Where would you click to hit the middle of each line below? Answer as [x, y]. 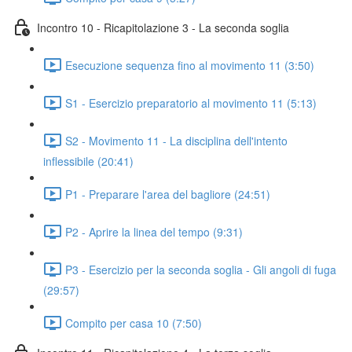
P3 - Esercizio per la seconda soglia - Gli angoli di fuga [201, 269]
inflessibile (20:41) [88, 161]
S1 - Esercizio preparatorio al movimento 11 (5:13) [191, 103]
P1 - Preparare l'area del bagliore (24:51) [168, 194]
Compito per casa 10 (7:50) [134, 323]
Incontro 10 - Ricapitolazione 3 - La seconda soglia [163, 27]
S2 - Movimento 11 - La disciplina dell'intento [176, 140]
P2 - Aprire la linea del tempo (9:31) [154, 231]
